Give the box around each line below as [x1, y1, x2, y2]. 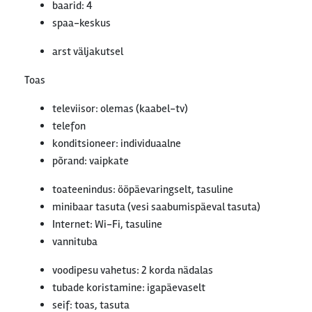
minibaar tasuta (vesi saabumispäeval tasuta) [52, 200, 260, 214]
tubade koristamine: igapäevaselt [52, 281, 205, 295]
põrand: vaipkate [52, 154, 129, 168]
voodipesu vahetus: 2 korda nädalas [52, 263, 213, 277]
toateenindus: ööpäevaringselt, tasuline [52, 182, 233, 196]
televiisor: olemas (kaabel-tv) [52, 102, 188, 116]
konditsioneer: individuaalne [52, 136, 181, 150]
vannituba [52, 235, 97, 249]
